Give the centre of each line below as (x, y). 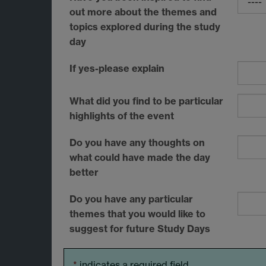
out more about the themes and (143, 12)
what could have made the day (140, 158)
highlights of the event (122, 116)
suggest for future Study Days (140, 229)
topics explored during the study (145, 27)
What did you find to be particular (146, 101)
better (84, 172)
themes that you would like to (137, 214)
